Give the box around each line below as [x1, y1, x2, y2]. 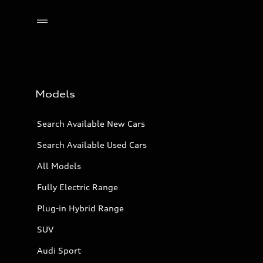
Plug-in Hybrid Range [37, 203, 124, 213]
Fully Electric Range [37, 182, 118, 192]
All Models [37, 161, 81, 171]
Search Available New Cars [37, 119, 145, 129]
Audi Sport [37, 245, 81, 255]
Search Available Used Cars [37, 140, 147, 150]
